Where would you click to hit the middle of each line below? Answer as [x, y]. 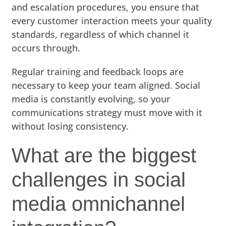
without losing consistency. [70, 126]
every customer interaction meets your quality [112, 20]
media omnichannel [99, 204]
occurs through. [46, 48]
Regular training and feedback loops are [98, 71]
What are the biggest [104, 155]
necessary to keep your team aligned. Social [106, 85]
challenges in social [99, 179]
